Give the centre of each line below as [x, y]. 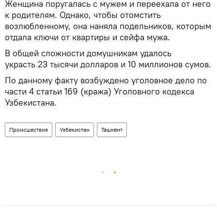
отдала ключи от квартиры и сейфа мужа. [87, 37]
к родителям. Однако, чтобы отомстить [83, 15]
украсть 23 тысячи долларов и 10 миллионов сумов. [108, 64]
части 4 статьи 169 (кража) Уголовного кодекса [100, 91]
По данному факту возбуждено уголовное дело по [106, 80]
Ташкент [112, 129]
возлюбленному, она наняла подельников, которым [108, 26]
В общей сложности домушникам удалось [88, 53]
